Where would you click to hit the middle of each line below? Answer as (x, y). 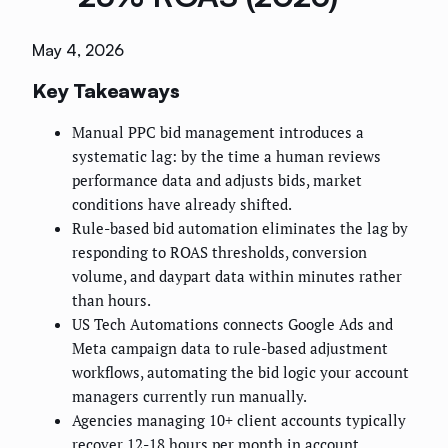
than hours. (111, 300)
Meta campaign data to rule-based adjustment (230, 348)
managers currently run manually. (189, 396)
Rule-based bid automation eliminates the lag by (240, 228)
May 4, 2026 (78, 50)
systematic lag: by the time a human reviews (226, 156)
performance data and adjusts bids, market (217, 180)
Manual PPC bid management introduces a (218, 132)
